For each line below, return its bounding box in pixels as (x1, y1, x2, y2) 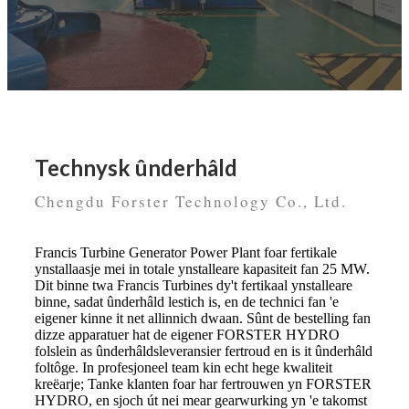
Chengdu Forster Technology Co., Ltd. (35, 191, 347, 213)
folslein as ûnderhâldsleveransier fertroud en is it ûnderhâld (35, 343, 372, 360)
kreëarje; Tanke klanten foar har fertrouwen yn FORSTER (35, 376, 372, 393)
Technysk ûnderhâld (35, 154, 237, 182)
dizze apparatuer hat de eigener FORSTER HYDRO (35, 327, 340, 343)
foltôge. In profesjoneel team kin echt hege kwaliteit (35, 360, 332, 376)
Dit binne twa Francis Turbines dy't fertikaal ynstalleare (35, 278, 352, 294)
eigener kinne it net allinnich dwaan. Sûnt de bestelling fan (35, 310, 371, 327)
